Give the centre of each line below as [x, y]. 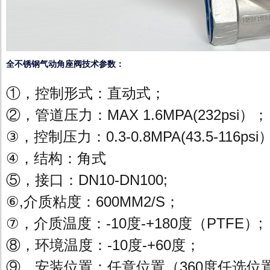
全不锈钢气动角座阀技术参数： [65, 64]
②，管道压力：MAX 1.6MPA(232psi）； [137, 115]
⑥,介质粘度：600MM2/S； [93, 202]
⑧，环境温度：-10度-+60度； [103, 245]
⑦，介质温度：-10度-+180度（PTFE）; [134, 223]
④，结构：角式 [56, 158]
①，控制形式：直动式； [86, 93]
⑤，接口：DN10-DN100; [87, 180]
